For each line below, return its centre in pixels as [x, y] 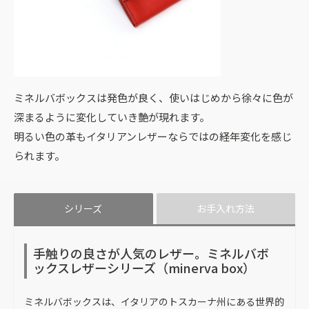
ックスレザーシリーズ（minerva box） [144, 268]
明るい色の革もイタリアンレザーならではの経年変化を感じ [153, 136]
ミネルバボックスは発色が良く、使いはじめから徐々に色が [153, 97]
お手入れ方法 [226, 208]
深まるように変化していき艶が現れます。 [112, 117]
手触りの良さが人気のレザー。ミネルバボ [151, 253]
